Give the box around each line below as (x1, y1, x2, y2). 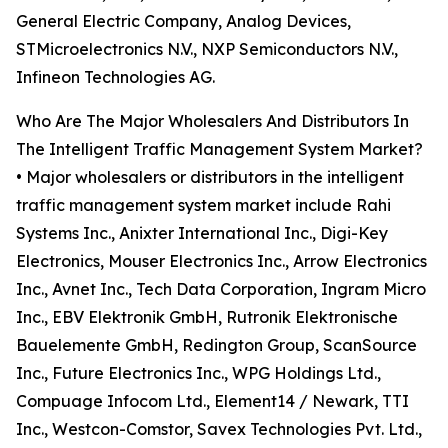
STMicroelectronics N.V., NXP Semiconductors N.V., (16, 39, 398, 60)
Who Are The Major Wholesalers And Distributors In (16, 111, 409, 132)
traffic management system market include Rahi (16, 195, 391, 216)
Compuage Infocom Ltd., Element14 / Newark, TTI (16, 391, 409, 412)
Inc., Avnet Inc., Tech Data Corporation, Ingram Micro (16, 279, 426, 300)
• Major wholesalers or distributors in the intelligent (16, 167, 404, 188)
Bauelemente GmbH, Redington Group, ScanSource (16, 335, 417, 356)
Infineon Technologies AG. (16, 67, 215, 88)
